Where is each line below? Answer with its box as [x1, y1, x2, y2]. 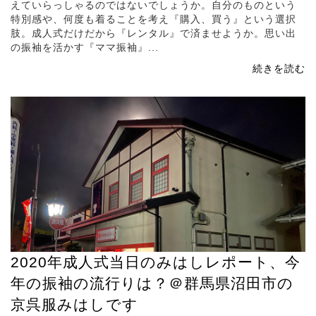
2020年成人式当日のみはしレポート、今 [11, 254, 300, 271]
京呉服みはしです [11, 296, 138, 313]
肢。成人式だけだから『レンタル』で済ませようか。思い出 [11, 28, 296, 39]
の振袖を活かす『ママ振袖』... [11, 42, 159, 54]
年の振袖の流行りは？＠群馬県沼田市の [11, 275, 293, 292]
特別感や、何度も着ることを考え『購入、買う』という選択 [11, 13, 296, 25]
